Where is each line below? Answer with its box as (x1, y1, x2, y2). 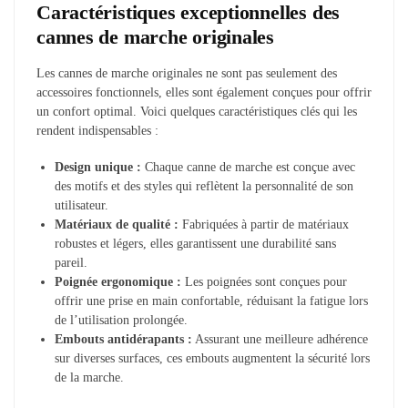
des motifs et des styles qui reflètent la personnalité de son (55, 179, 353, 194)
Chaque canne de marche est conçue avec (141, 160, 355, 175)
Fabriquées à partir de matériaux (178, 218, 349, 232)
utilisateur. (55, 199, 108, 213)
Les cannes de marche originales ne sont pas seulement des (36, 66, 337, 80)
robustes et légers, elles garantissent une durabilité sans (55, 237, 336, 251)
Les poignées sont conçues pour (181, 275, 347, 290)
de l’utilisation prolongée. (55, 313, 188, 328)
